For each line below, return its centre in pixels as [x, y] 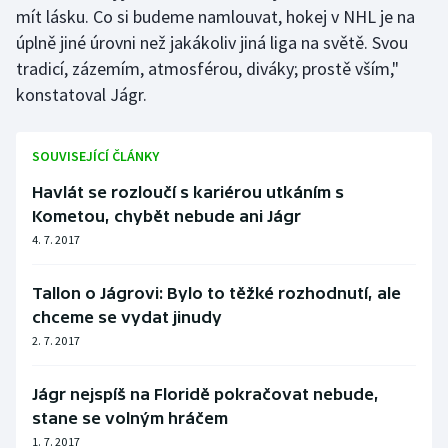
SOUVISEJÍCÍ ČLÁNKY [95, 156]
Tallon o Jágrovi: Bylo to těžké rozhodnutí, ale [216, 293]
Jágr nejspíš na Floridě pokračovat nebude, [205, 394]
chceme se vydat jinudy [127, 317]
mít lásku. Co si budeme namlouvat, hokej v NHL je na [215, 17]
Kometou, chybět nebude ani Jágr [166, 216]
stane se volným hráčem [130, 418]
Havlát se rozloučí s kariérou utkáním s [188, 192]
